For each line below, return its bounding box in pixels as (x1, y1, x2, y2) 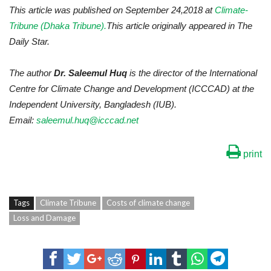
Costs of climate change (106, 198, 190, 208)
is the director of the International (127, 68, 257, 79)
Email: (9, 115, 36, 126)
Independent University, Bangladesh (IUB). (9, 99, 177, 110)
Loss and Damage (13, 213, 76, 223)
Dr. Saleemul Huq (54, 68, 127, 79)
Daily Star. (9, 36, 50, 47)
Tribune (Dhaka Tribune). (9, 21, 106, 31)
